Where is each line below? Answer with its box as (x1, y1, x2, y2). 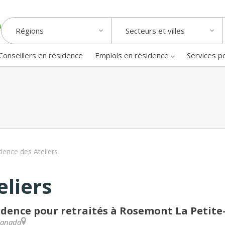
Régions (16, 26, 44, 36)
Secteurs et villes (126, 26, 185, 36)
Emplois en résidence (95, 50, 169, 60)
